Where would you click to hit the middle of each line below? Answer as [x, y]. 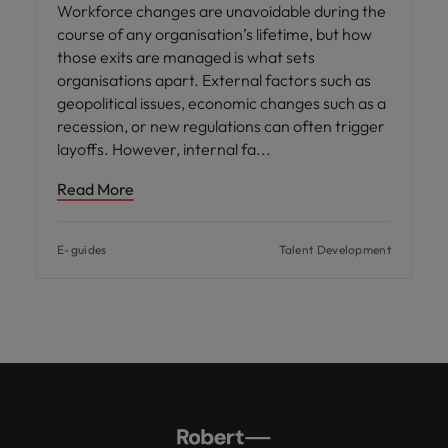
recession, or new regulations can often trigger [221, 125]
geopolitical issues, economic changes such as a [221, 102]
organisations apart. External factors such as [214, 79]
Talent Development [334, 249]
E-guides [82, 249]
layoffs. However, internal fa [158, 148]
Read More [95, 188]
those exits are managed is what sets [186, 56]
